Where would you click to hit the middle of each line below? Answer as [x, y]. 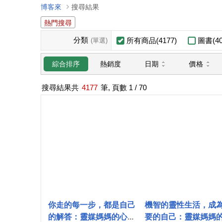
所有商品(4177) [152, 40]
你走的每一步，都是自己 [92, 205]
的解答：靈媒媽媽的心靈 [92, 217]
